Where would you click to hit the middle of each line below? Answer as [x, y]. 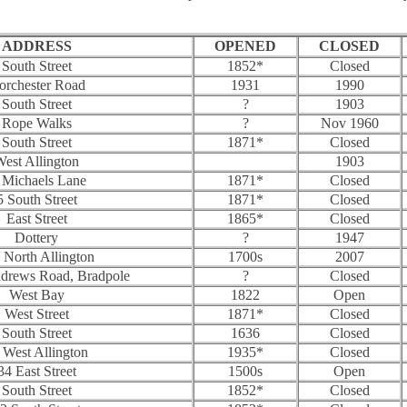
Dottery [36, 237]
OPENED [245, 45]
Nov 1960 [349, 123]
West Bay [36, 294]
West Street [36, 313]
